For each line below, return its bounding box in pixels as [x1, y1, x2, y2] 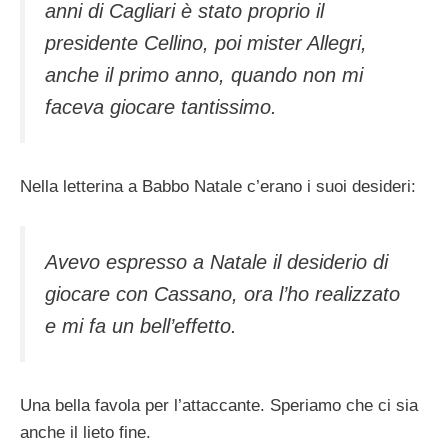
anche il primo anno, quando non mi [45, 63, 363, 86]
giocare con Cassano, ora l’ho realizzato [45, 282, 400, 305]
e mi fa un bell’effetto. [45, 314, 237, 337]
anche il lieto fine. [20, 423, 151, 443]
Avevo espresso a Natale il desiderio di [45, 250, 388, 273]
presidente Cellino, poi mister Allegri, [45, 31, 367, 54]
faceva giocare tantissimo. [45, 95, 277, 118]
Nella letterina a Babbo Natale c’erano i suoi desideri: [20, 177, 416, 197]
